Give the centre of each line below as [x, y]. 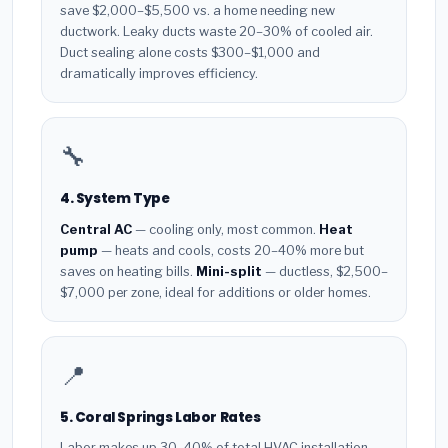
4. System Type [115, 199]
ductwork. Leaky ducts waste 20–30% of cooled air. [216, 32]
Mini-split [229, 271]
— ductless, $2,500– [325, 271]
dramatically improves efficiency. [159, 74]
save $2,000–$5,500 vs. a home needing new [197, 11]
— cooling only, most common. [225, 229]
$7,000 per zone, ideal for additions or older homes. [215, 292]
